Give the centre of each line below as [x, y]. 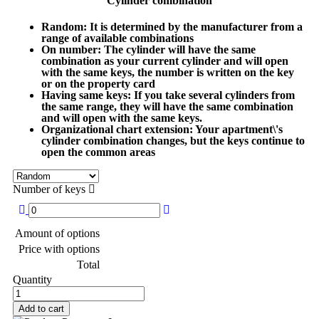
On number [69, 50]
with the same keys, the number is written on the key [168, 73]
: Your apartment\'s [236, 130]
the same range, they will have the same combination [167, 107]
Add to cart [41, 309]
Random [62, 27]
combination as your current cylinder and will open [165, 61]
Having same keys [84, 95]
